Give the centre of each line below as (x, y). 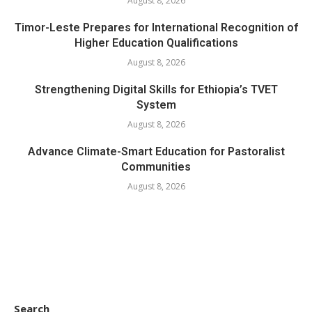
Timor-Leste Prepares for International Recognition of (156, 27)
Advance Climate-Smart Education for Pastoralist (156, 151)
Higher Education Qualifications (156, 42)
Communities (156, 166)
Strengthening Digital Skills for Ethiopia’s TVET (156, 89)
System (156, 104)
